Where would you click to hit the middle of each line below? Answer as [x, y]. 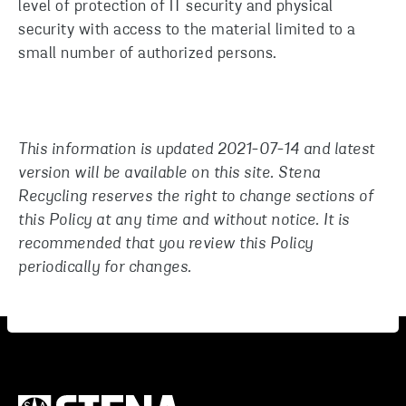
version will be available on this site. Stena [169, 174]
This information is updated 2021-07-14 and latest [197, 150]
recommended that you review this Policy [166, 244]
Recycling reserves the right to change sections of [196, 197]
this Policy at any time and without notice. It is [184, 221]
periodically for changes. [105, 268]
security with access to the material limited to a [187, 30]
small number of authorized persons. [148, 54]
